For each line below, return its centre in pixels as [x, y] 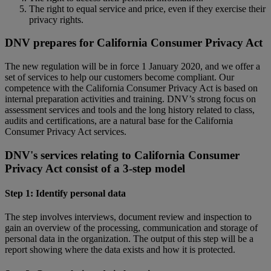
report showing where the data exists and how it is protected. [120, 250]
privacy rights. [56, 19]
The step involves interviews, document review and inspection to [128, 217]
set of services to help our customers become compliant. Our [119, 77]
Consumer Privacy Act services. [66, 132]
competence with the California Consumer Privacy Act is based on [131, 88]
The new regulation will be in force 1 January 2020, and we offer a [132, 67]
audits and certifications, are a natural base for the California [119, 121]
